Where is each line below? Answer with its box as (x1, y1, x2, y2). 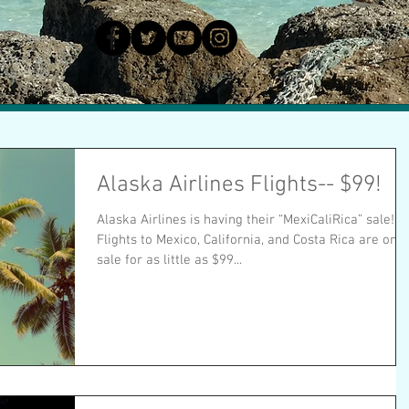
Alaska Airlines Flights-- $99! (97, 172, 382, 199)
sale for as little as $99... (97, 252, 242, 268)
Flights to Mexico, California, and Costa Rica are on (97, 232, 397, 248)
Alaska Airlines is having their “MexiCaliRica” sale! (97, 212, 190, 228)
